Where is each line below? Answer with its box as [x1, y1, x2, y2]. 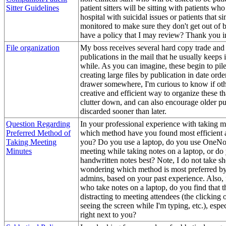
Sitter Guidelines [6, 3, 59, 12]
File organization [6, 43, 60, 52]
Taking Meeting [6, 137, 56, 146]
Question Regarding [6, 119, 70, 128]
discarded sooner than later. [80, 106, 166, 116]
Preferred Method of [6, 128, 71, 137]
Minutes [6, 146, 32, 155]
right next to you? [80, 210, 136, 219]
